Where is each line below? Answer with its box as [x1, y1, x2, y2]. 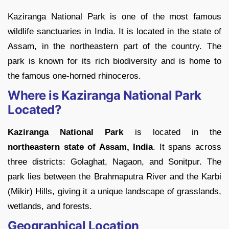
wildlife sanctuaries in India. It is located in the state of [8, 27, 221, 37]
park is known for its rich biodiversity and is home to [8, 56, 221, 66]
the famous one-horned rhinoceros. [8, 71, 141, 81]
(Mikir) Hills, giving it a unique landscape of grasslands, [8, 187, 221, 197]
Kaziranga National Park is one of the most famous [8, 12, 221, 22]
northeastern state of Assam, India [8, 142, 153, 152]
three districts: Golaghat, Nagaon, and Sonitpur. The [8, 157, 221, 167]
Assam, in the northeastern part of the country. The [8, 41, 221, 52]
